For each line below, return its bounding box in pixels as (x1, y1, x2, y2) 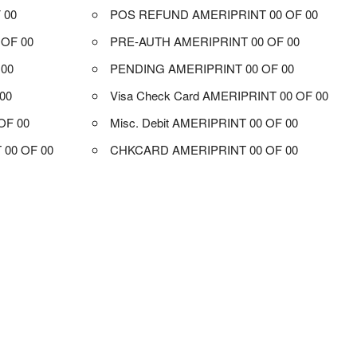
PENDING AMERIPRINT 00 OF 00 (110, 59, 295, 76)
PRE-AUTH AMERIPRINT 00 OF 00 (110, 32, 300, 49)
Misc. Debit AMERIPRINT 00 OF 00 (110, 113, 299, 131)
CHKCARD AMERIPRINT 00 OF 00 (110, 140, 299, 158)
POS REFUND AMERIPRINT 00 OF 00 (110, 5, 319, 22)
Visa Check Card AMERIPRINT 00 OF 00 (110, 86, 329, 104)
